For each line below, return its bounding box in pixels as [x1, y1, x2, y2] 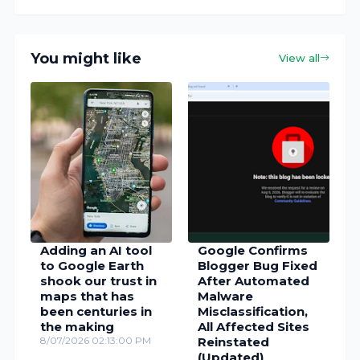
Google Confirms [197, 243, 308, 259]
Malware [197, 288, 253, 305]
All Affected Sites [197, 319, 309, 335]
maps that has [40, 288, 135, 305]
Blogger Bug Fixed [197, 258, 317, 274]
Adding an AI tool [40, 243, 153, 259]
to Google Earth [40, 258, 145, 274]
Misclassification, [197, 304, 308, 320]
